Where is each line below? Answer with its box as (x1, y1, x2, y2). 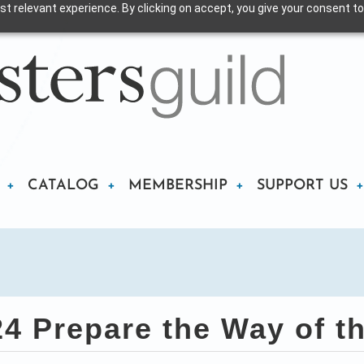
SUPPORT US (257, 177, 348, 193)
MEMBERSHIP (128, 177, 227, 193)
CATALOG (28, 177, 99, 193)
